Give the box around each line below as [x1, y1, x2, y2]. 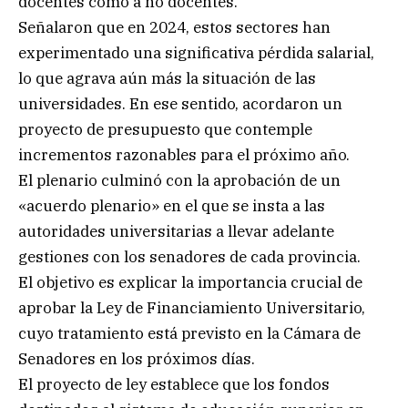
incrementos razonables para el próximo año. [18, 145, 350, 166]
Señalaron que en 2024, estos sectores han [18, 17, 331, 38]
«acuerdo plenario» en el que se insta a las [18, 196, 325, 217]
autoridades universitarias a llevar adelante [18, 221, 334, 242]
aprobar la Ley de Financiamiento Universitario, [18, 298, 365, 319]
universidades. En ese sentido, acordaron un [18, 94, 342, 115]
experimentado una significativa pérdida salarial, [18, 43, 374, 64]
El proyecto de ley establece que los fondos [18, 374, 330, 395]
